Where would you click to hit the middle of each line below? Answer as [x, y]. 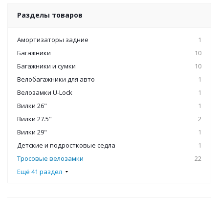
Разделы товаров [50, 15]
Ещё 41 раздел [40, 172]
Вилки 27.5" [34, 119]
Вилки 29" [32, 132]
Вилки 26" [32, 106]
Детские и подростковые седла [66, 145]
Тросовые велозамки [50, 158]
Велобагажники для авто [56, 79]
